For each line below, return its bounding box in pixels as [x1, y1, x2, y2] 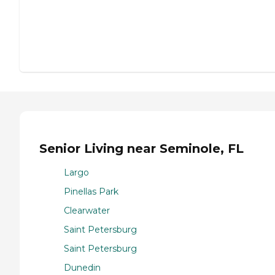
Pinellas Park [64, 185, 118, 197]
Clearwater [64, 204, 110, 216]
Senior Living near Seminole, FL [39, 141, 244, 157]
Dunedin [64, 261, 101, 273]
